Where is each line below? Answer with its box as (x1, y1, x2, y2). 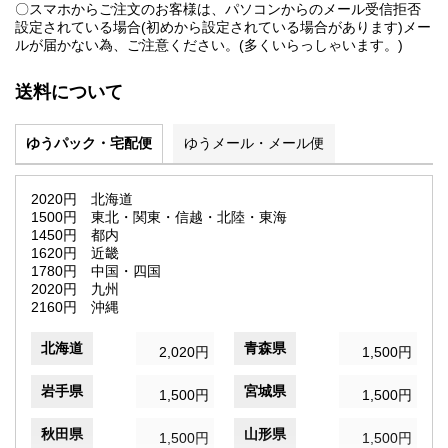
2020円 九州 (31, 281, 119, 298)
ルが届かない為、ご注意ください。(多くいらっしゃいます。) (15, 37, 403, 54)
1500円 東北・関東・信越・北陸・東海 (31, 209, 287, 226)
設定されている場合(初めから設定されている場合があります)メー (15, 19, 431, 36)
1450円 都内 (31, 227, 119, 244)
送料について (15, 82, 123, 103)
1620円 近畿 (31, 245, 119, 262)
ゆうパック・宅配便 (26, 135, 152, 152)
